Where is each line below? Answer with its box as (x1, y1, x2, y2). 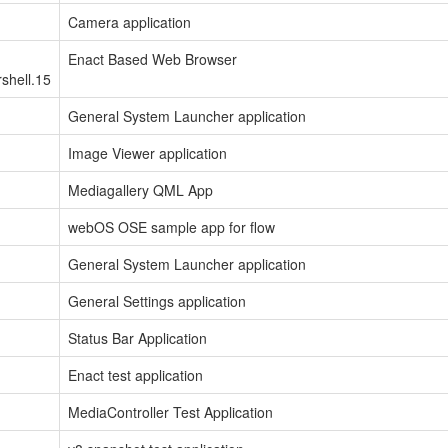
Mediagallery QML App (68, 179, 213, 200)
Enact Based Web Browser (68, 48, 237, 69)
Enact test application (68, 364, 203, 385)
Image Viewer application (68, 142, 227, 163)
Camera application (68, 11, 191, 32)
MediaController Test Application (68, 401, 273, 422)
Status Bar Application (68, 327, 207, 348)
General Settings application (68, 290, 246, 311)
